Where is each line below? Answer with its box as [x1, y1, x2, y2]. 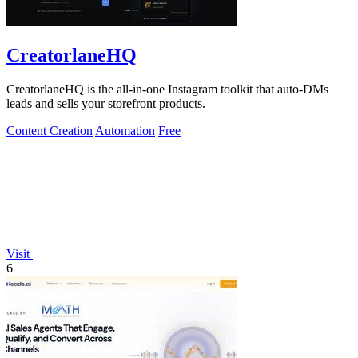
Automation [95, 123, 155, 137]
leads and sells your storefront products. [6, 96, 205, 110]
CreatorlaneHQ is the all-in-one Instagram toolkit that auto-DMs [6, 82, 328, 96]
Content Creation [6, 123, 93, 137]
